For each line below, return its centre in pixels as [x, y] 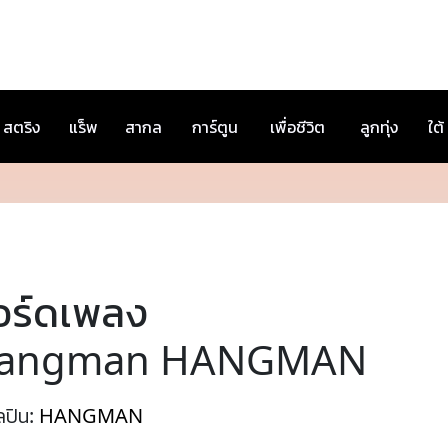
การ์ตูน [215, 127]
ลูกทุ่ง [379, 127]
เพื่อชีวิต [297, 127]
